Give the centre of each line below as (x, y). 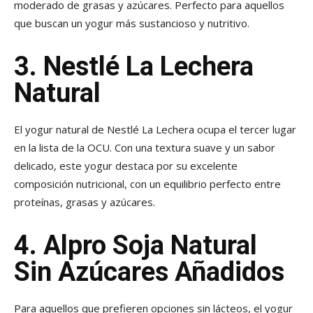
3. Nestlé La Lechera (134, 67)
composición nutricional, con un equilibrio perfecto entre (147, 184)
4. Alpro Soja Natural (136, 246)
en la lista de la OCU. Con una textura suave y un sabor (145, 148)
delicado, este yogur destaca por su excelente (126, 166)
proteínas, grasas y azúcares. (85, 202)
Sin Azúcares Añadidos (149, 272)
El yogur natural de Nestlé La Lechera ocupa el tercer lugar (155, 130)
